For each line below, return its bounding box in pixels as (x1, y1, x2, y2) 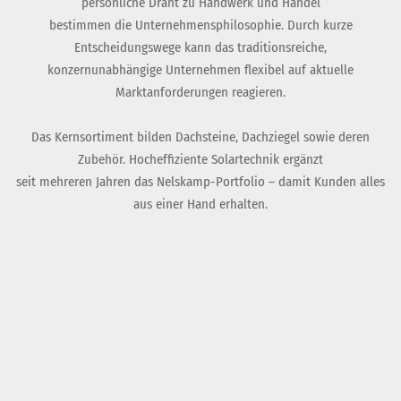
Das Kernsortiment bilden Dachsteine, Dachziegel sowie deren (31, 129, 370, 146)
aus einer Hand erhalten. (133, 196, 268, 213)
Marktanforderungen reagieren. (115, 84, 286, 101)
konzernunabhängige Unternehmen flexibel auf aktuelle (47, 62, 354, 79)
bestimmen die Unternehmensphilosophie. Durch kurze (48, 17, 353, 34)
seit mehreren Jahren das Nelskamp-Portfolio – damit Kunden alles (16, 174, 385, 191)
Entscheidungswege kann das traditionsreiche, (74, 39, 327, 56)
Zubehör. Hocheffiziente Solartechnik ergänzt (78, 151, 323, 168)
